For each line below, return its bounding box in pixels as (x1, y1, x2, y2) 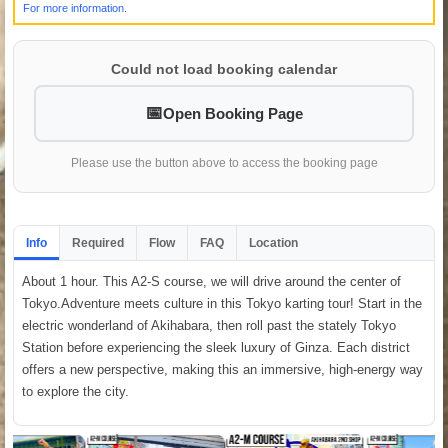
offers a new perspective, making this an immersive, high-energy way (22, 361, 423, 377)
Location (249, 235, 298, 250)
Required (72, 235, 124, 250)
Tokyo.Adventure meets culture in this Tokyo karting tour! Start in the (22, 295, 422, 311)
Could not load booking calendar (111, 60, 337, 77)
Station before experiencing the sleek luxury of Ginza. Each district (22, 339, 410, 355)
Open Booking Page (163, 104, 303, 122)
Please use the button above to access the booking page (70, 155, 378, 170)
